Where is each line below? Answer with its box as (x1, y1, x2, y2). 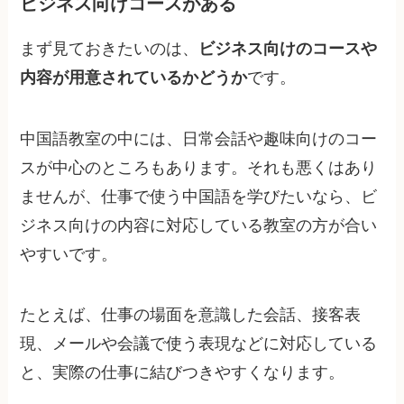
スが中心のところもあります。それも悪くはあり (20, 158, 378, 177)
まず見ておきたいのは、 (20, 39, 199, 58)
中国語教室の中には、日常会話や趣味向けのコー (20, 129, 378, 148)
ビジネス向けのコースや (198, 39, 378, 58)
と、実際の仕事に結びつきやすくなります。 (20, 363, 345, 382)
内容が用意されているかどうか (20, 68, 248, 87)
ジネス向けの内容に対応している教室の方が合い (20, 216, 378, 234)
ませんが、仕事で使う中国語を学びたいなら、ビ (20, 187, 378, 206)
